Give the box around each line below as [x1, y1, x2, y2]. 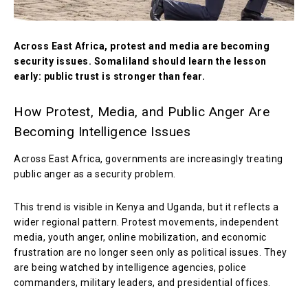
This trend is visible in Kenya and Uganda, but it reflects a [14, 201, 278, 212]
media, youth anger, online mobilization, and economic [14, 231, 267, 243]
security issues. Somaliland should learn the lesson [14, 55, 267, 67]
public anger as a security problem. [14, 168, 176, 179]
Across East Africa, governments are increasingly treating [14, 153, 283, 164]
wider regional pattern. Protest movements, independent [14, 216, 278, 228]
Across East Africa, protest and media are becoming [14, 40, 269, 52]
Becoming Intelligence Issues [14, 123, 190, 140]
